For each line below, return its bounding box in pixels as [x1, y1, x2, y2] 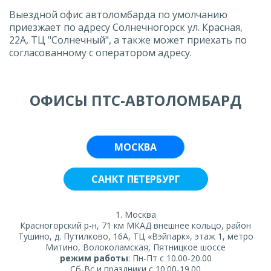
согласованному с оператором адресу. [9, 45, 192, 59]
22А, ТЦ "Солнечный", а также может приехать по [9, 33, 247, 47]
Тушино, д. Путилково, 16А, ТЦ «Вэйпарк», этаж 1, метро [18, 230, 253, 242]
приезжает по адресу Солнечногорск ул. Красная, [9, 20, 243, 34]
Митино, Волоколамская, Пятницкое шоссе [45, 241, 226, 253]
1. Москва [115, 208, 156, 220]
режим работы [59, 252, 128, 264]
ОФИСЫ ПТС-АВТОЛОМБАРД [30, 90, 241, 110]
